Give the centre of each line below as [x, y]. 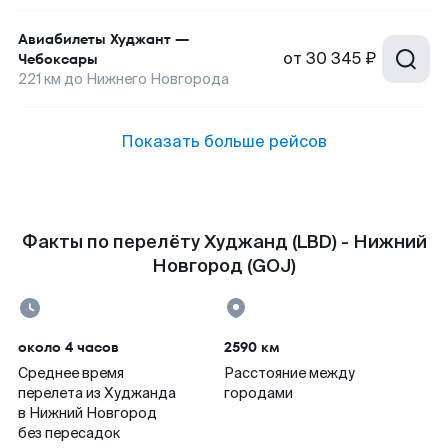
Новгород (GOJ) [224, 266]
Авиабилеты [62, 39]
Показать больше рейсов [224, 141]
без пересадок [69, 433]
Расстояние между [289, 373]
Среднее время [71, 373]
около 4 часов [68, 347]
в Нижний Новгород [87, 413]
